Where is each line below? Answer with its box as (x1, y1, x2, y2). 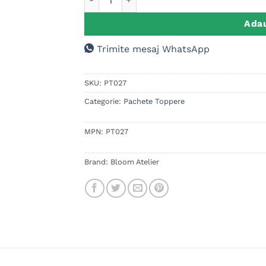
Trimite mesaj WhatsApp (96, 43, 210, 55)
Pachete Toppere (123, 96, 185, 106)
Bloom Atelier (110, 157, 159, 166)
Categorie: (84, 96, 123, 106)
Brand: (84, 157, 110, 166)
